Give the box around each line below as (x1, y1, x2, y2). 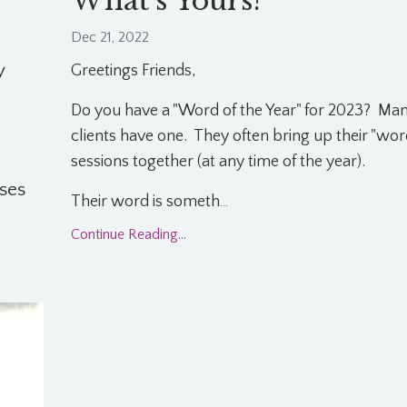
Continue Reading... (70, 226, 186, 243)
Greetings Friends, (70, 62, 196, 81)
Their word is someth (70, 193, 220, 212)
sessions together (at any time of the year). (70, 153, 365, 172)
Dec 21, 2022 (70, 29, 149, 46)
